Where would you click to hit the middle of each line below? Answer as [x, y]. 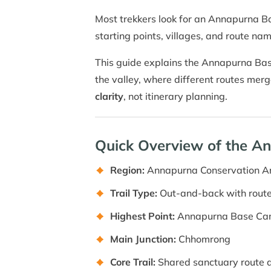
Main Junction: [143, 239]
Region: [129, 170]
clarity [109, 96]
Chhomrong [203, 239]
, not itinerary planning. [175, 96]
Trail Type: [135, 193]
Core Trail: [134, 262]
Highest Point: [144, 216]
